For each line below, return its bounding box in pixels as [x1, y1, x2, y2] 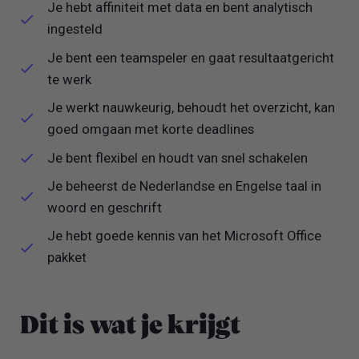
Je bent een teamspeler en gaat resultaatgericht [47, 49, 335, 66]
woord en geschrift [47, 200, 163, 216]
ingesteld [47, 21, 103, 38]
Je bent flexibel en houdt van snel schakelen [47, 149, 309, 166]
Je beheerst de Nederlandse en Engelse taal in [47, 178, 322, 195]
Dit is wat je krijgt [20, 313, 241, 340]
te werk [47, 71, 92, 87]
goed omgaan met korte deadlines [47, 121, 255, 138]
